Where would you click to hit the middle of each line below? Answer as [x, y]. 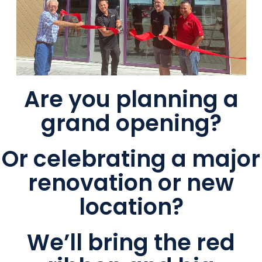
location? [131, 207]
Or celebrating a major [131, 159]
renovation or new [131, 183]
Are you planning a [131, 99]
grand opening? [131, 123]
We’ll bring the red [131, 243]
